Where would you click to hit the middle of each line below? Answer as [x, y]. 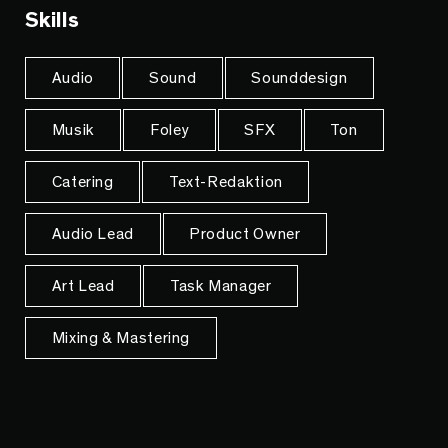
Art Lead [83, 285]
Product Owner [245, 233]
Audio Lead [92, 233]
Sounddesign [299, 77]
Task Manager [220, 285]
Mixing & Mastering [121, 337]
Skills [52, 21]
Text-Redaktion [225, 181]
